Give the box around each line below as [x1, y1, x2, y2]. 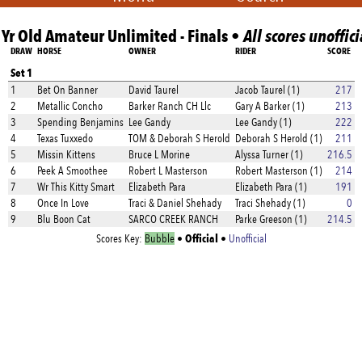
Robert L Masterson [128, 164, 208, 177]
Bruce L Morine [128, 148, 190, 161]
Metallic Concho [36, 99, 103, 112]
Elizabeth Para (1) [234, 180, 307, 193]
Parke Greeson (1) [234, 213, 307, 225]
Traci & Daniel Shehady [128, 196, 221, 209]
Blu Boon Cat [36, 213, 90, 225]
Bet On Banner [36, 83, 98, 96]
